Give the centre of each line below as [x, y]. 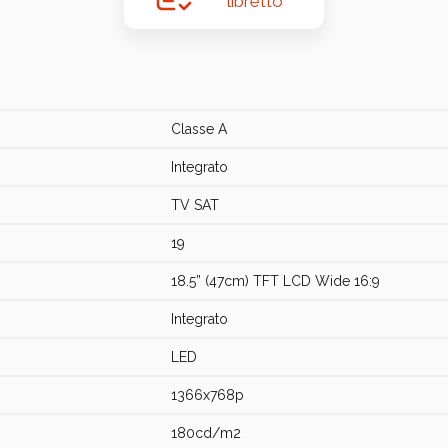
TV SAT [195, 205]
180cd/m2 [206, 433]
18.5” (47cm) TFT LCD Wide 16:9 [275, 281]
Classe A [199, 129]
